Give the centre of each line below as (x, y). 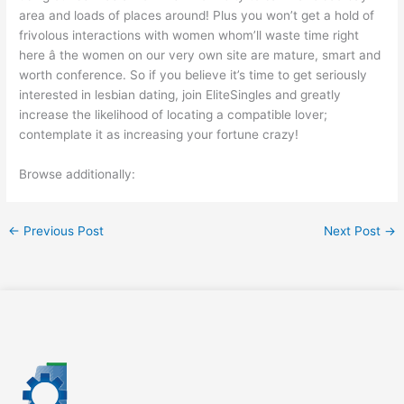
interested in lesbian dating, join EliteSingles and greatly (180, 94)
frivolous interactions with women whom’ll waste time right (189, 35)
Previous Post (62, 230)
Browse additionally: (78, 174)
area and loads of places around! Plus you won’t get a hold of (197, 15)
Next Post (353, 230)
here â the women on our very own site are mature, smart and (200, 55)
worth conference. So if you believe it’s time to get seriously (193, 74)
